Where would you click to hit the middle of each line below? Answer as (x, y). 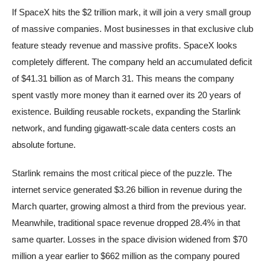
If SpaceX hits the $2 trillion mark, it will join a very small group (131, 12)
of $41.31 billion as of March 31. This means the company (123, 79)
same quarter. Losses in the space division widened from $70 (130, 240)
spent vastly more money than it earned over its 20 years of (126, 95)
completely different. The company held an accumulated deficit (132, 62)
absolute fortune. (44, 145)
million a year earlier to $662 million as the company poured (126, 256)
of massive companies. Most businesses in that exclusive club (132, 29)
